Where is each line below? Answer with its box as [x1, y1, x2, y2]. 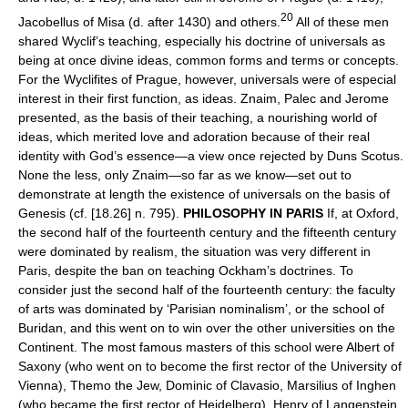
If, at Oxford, [323, 206, 399, 221]
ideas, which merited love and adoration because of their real [18, 129, 370, 145]
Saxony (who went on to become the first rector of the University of [18, 359, 402, 374]
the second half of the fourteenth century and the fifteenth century [18, 225, 396, 240]
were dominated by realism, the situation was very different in [18, 244, 371, 260]
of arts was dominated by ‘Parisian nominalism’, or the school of [18, 301, 384, 317]
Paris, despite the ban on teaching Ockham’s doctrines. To [18, 263, 353, 279]
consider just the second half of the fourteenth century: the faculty [18, 282, 395, 298]
